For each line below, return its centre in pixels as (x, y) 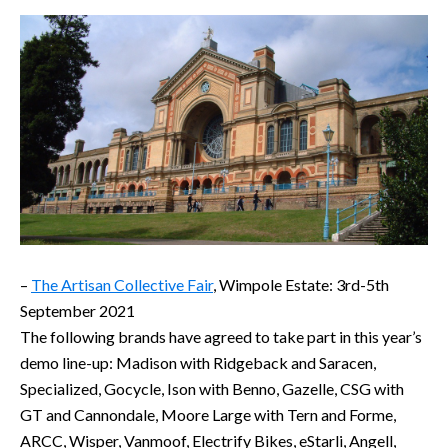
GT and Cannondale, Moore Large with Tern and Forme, (208, 414)
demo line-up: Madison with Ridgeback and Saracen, (198, 362)
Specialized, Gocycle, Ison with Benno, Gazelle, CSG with (212, 388)
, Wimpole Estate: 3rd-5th (301, 284)
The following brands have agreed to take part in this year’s (221, 336)
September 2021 (77, 310)
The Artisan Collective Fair (122, 284)
